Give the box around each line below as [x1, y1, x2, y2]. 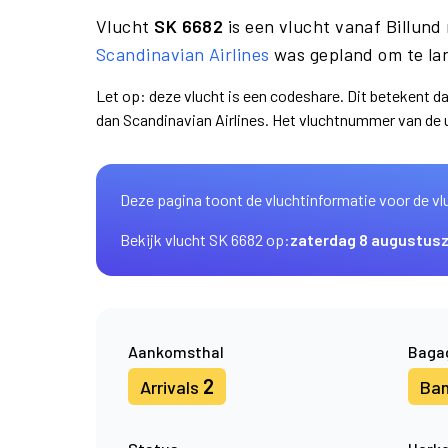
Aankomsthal [128, 342, 224, 361]
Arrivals [140, 376, 203, 398]
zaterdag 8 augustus [290, 230, 441, 249]
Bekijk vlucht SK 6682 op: [120, 230, 290, 249]
